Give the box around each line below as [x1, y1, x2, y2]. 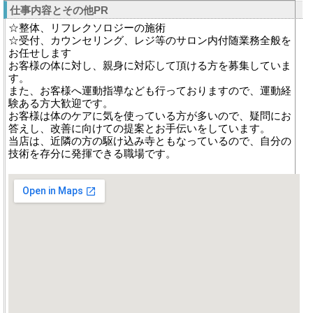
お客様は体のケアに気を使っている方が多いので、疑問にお [8, 110, 291, 122]
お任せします [8, 47, 71, 59]
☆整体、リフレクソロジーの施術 [8, 22, 166, 34]
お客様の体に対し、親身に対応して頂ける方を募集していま [8, 59, 291, 71]
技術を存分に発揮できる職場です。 [8, 147, 176, 159]
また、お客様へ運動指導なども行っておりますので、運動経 [8, 85, 291, 96]
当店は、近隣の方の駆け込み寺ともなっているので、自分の [8, 135, 291, 147]
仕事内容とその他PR [10, 4, 108, 16]
